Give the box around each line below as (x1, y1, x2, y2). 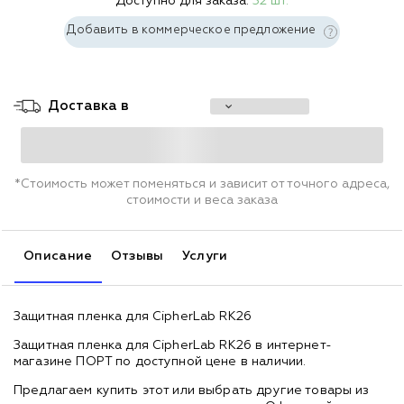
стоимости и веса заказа (126, 193, 278, 207)
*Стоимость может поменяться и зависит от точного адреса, (14, 177, 390, 190)
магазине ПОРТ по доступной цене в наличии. (14, 354, 307, 368)
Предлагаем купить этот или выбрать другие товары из (14, 383, 370, 397)
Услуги (181, 249, 228, 262)
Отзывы (110, 249, 164, 262)
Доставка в (48, 98, 129, 113)
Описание (23, 249, 93, 262)
